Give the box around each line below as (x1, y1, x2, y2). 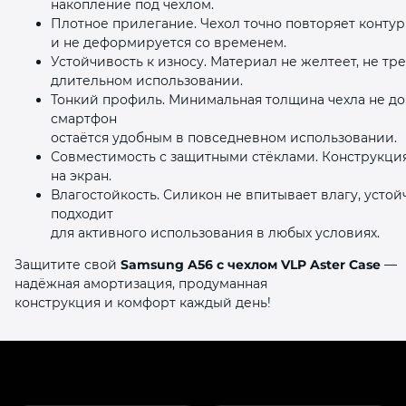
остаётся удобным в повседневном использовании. (51, 129, 397, 146)
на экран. (51, 167, 111, 184)
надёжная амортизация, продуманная (14, 275, 267, 292)
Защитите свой (14, 256, 121, 273)
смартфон (51, 110, 117, 127)
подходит (51, 205, 113, 222)
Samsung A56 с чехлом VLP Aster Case (121, 256, 381, 273)
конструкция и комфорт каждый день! (14, 294, 271, 311)
